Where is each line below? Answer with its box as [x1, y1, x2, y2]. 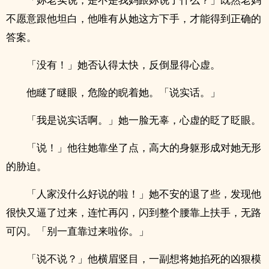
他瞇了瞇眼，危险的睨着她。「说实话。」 [26, 85, 220, 99]
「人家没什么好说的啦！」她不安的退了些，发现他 [26, 187, 261, 201]
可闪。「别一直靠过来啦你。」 [6, 224, 149, 238]
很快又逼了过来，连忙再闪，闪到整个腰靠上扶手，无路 [6, 205, 261, 219]
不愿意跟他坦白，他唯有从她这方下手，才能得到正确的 [6, 11, 261, 25]
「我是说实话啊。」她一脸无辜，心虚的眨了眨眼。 [26, 113, 261, 127]
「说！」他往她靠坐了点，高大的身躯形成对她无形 [26, 141, 261, 154]
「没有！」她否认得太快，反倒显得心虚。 [26, 58, 220, 71]
